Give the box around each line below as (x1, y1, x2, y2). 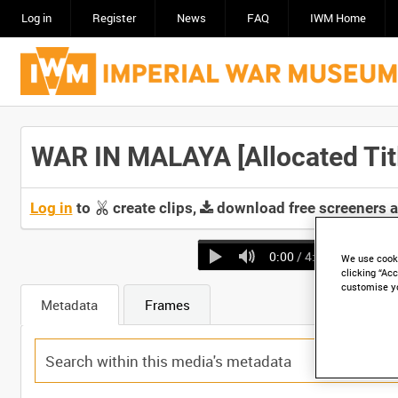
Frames (144, 296, 190, 314)
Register (92, 11, 136, 26)
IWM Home (309, 11, 366, 26)
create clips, (108, 199, 200, 217)
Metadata (41, 296, 98, 314)
